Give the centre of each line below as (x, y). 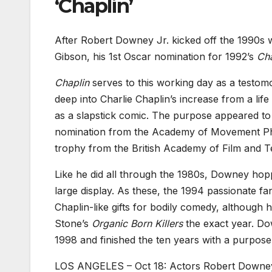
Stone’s (73, 223)
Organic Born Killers (137, 223)
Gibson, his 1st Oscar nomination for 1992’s (156, 56)
